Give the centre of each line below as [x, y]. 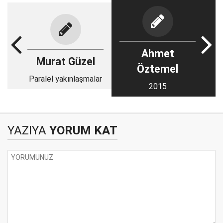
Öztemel [158, 69]
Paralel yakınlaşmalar [65, 79]
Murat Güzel [65, 61]
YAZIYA [27, 130]
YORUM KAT [82, 130]
